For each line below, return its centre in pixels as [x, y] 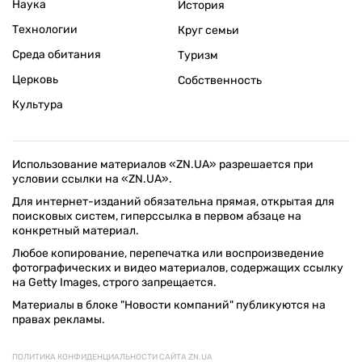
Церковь [35, 80]
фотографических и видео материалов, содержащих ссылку [178, 268]
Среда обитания [57, 55]
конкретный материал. [76, 231]
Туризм [198, 56]
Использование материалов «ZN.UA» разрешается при [163, 165]
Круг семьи [208, 31]
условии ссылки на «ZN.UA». [92, 179]
